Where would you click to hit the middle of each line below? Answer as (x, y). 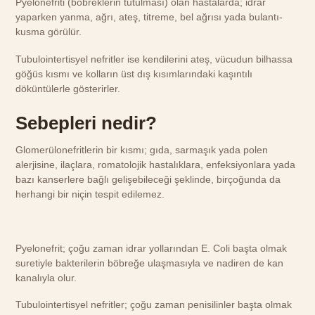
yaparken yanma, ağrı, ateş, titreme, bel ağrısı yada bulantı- (149, 17)
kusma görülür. (49, 32)
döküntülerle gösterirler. (68, 88)
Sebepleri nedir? (86, 123)
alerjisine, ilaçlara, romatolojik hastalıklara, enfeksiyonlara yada (156, 165)
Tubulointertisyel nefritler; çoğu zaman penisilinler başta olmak (154, 304)
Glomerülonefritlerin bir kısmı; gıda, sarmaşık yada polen (142, 150)
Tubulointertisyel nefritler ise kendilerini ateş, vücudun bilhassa (154, 59)
